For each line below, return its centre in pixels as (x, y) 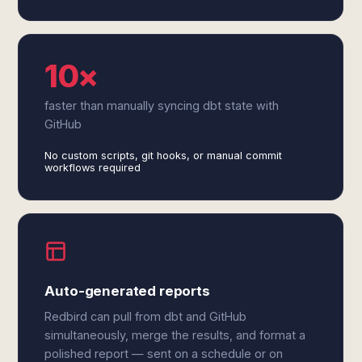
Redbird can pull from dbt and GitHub (146, 316)
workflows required (93, 168)
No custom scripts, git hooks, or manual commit (164, 156)
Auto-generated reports (127, 291)
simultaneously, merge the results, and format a (175, 335)
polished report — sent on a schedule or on (164, 354)
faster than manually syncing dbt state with (162, 105)
